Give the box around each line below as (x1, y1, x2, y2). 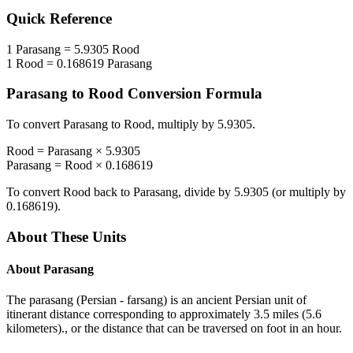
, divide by (178, 185, 234, 199)
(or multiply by (269, 185, 346, 199)
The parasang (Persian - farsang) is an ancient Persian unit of (6, 293, 307, 307)
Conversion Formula (124, 85, 262, 102)
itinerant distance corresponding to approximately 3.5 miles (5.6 (6, 307, 321, 321)
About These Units (6, 228, 126, 245)
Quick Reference (6, 10, 112, 28)
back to (91, 185, 133, 199)
